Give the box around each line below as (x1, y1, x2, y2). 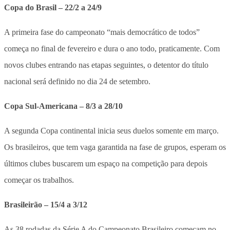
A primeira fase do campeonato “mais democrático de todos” (4, 27, 200, 36)
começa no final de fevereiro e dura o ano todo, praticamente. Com (4, 44, 220, 53)
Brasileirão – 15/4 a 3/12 (4, 200, 87, 209)
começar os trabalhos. (4, 175, 74, 184)
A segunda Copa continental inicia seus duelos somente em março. (4, 126, 219, 135)
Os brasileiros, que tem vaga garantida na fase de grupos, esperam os (4, 142, 226, 151)
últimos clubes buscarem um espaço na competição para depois (4, 159, 207, 168)
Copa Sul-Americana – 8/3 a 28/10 (4, 101, 123, 110)
